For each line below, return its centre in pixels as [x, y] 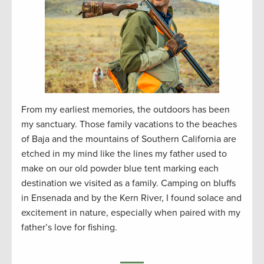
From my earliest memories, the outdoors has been [126, 109]
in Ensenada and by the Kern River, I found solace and [131, 198]
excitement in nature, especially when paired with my [131, 212]
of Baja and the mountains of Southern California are [129, 139]
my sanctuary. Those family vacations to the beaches [129, 124]
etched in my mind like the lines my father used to [124, 154]
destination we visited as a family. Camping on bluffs [128, 183]
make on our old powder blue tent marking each [120, 168]
